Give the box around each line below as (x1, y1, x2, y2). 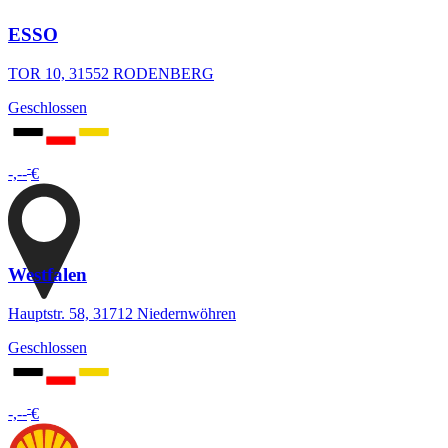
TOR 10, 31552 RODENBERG (8, 65, 214, 83)
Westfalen (8, 264, 87, 286)
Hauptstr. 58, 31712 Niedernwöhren (8, 304, 236, 322)
